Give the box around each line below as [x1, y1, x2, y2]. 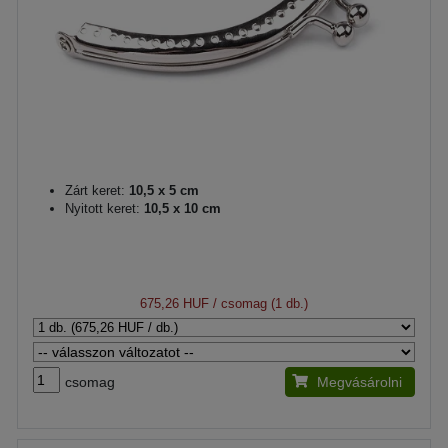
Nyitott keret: [65, 201, 140, 216]
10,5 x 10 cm [140, 201, 221, 216]
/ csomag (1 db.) [209, 296, 308, 311]
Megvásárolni [317, 374, 402, 390]
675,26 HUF [140, 296, 209, 311]
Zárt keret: [65, 183, 125, 198]
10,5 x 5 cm [125, 183, 199, 198]
